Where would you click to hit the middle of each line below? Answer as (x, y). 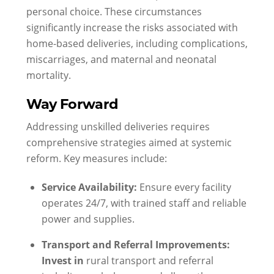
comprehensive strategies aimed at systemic (129, 143)
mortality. (48, 75)
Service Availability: (90, 187)
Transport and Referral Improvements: (136, 245)
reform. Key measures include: (96, 158)
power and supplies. (88, 219)
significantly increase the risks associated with (132, 27)
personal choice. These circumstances (114, 11)
